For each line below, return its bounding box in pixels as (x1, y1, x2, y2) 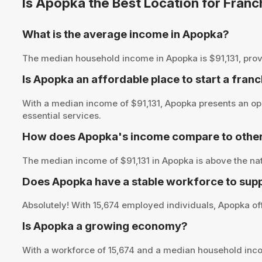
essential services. (22, 109, 102, 121)
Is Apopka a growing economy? (22, 219, 188, 233)
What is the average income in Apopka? (22, 27, 230, 42)
